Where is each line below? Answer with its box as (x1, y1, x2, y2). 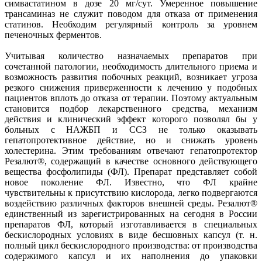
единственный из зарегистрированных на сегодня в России (5, 208, 257, 219)
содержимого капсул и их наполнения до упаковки (5, 250, 257, 261)
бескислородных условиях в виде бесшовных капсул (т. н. (5, 229, 257, 240)
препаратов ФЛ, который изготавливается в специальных (5, 219, 257, 229)
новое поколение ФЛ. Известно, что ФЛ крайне (5, 177, 257, 187)
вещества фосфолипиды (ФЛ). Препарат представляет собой (5, 166, 257, 177)
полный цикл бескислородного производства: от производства (5, 240, 257, 250)
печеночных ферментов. (5, 29, 102, 40)
